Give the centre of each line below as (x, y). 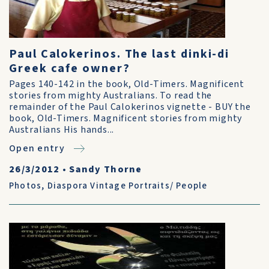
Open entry (37, 148)
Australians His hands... (62, 130)
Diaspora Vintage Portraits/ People (127, 186)
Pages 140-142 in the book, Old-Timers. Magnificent (127, 84)
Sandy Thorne (106, 169)
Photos (26, 186)
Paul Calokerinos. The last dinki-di (119, 54)
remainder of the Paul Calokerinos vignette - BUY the (130, 107)
